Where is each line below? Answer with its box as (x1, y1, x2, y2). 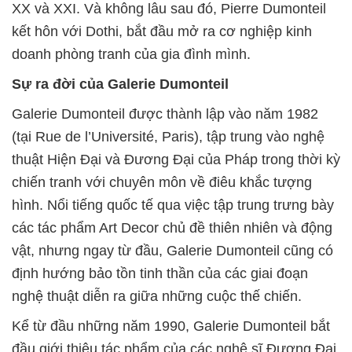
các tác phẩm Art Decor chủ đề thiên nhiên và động (12, 220, 332, 236)
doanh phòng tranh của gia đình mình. (12, 46, 251, 63)
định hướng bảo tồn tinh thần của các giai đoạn (12, 266, 308, 282)
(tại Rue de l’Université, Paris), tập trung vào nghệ (12, 129, 324, 145)
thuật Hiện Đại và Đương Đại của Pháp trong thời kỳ (12, 152, 340, 168)
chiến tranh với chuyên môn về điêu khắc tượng (12, 174, 312, 191)
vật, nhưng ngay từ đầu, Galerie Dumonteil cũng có (12, 243, 333, 259)
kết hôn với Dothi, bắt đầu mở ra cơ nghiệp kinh (12, 24, 312, 40)
